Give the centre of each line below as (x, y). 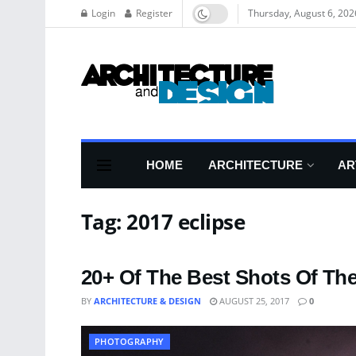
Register (153, 13)
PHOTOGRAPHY (130, 341)
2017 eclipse (186, 222)
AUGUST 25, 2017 (253, 301)
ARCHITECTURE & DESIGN (147, 301)
